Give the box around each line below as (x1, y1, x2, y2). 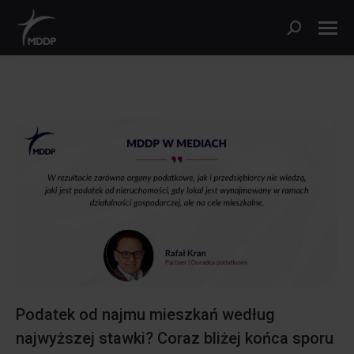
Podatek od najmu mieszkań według (16, 304, 275, 324)
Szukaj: (287, 23, 324, 37)
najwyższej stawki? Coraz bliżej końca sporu (16, 328, 333, 348)
